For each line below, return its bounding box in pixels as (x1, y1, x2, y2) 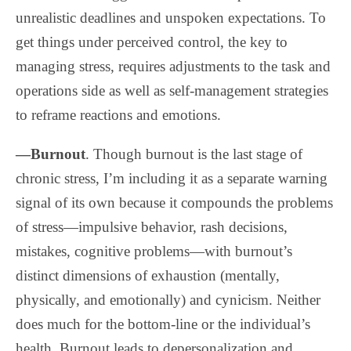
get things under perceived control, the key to (16, 33, 288, 50)
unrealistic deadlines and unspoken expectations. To (16, 9, 326, 26)
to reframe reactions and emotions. (16, 106, 221, 123)
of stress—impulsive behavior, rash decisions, (16, 218, 288, 235)
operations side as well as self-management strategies (16, 81, 328, 99)
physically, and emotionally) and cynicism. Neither (16, 291, 320, 308)
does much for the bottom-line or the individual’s (16, 315, 310, 332)
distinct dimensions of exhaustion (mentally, (16, 266, 280, 284)
